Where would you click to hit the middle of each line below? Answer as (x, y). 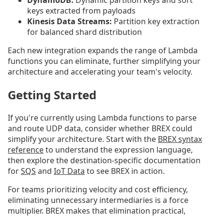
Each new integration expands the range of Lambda (103, 51)
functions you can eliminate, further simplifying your (104, 61)
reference (26, 149)
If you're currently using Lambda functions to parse (102, 117)
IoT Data (69, 171)
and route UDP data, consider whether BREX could (100, 128)
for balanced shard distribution (85, 32)
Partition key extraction (156, 22)
